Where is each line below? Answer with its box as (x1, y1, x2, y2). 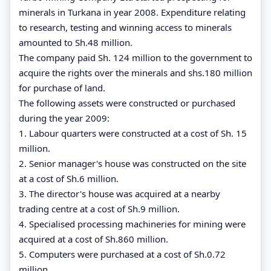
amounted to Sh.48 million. (19, 36, 132, 48)
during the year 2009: (19, 111, 109, 124)
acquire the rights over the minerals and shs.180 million (19, 66, 252, 79)
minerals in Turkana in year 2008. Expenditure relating (19, 5, 246, 18)
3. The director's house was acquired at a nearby (19, 187, 220, 200)
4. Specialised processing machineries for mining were (19, 217, 246, 230)
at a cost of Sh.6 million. (19, 172, 119, 184)
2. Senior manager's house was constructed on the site (19, 157, 246, 169)
